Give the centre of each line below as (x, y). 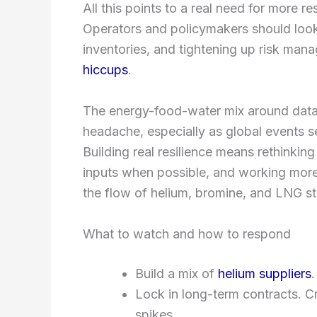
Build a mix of (177, 273)
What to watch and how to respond (187, 234)
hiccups (105, 69)
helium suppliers (265, 273)
